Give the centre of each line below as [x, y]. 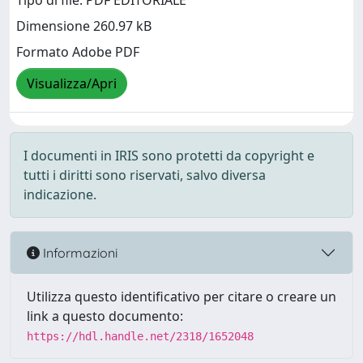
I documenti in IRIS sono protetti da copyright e [169, 156]
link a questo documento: [105, 316]
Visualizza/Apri [72, 84]
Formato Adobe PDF [78, 52]
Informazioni [79, 252]
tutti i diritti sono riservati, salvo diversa [145, 175]
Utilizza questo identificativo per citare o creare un [181, 297]
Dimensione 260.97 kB [84, 26]
